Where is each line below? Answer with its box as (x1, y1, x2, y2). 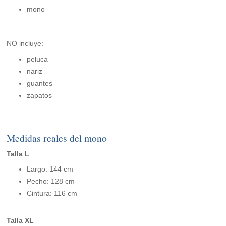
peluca (27, 55, 48, 64)
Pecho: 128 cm (27, 177, 75, 186)
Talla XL (7, 216, 34, 225)
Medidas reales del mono (7, 131, 107, 145)
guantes (27, 79, 53, 88)
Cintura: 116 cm (27, 189, 78, 198)
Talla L (7, 150, 30, 158)
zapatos (27, 91, 52, 100)
